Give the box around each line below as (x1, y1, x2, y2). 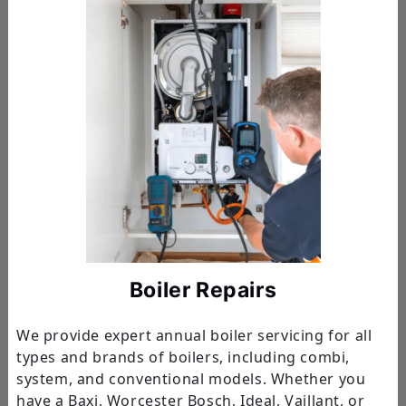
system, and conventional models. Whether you (15, 368, 366, 389)
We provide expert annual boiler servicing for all (15, 324, 372, 345)
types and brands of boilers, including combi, (15, 346, 350, 367)
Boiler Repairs (129, 275, 277, 303)
